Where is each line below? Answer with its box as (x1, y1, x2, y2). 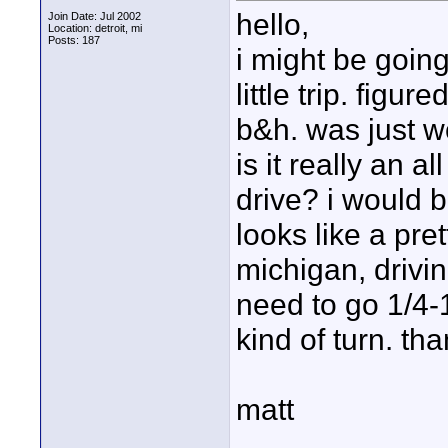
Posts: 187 (48, 34, 100, 46)
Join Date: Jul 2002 (48, 10, 141, 22)
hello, (236, 7, 309, 42)
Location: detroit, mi (48, 22, 142, 34)
